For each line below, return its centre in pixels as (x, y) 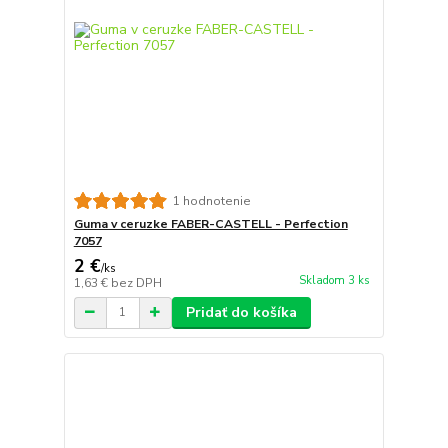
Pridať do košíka (241, 312)
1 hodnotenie (211, 200)
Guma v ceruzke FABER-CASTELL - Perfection (210, 223)
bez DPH (136, 282)
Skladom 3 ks (334, 280)
